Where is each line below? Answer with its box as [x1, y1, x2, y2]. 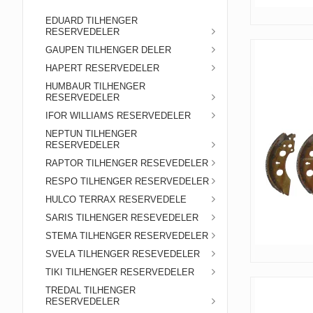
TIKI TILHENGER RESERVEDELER [45, 267, 194, 277]
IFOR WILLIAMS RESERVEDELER [45, 110, 191, 121]
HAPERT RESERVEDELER [45, 63, 159, 73]
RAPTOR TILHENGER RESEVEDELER [45, 158, 208, 168]
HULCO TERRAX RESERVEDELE [45, 194, 187, 205]
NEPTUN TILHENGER [45, 129, 137, 139]
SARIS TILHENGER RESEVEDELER [45, 212, 198, 223]
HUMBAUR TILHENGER [45, 81, 145, 92]
